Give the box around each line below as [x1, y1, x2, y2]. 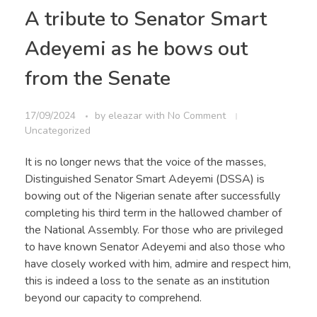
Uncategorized [25, 123, 91, 137]
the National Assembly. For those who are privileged [25, 221, 283, 238]
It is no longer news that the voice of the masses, [25, 154, 266, 170]
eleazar [108, 108, 145, 122]
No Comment [168, 108, 226, 122]
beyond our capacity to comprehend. [25, 289, 202, 306]
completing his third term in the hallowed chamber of [25, 204, 282, 221]
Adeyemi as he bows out [25, 35, 248, 62]
